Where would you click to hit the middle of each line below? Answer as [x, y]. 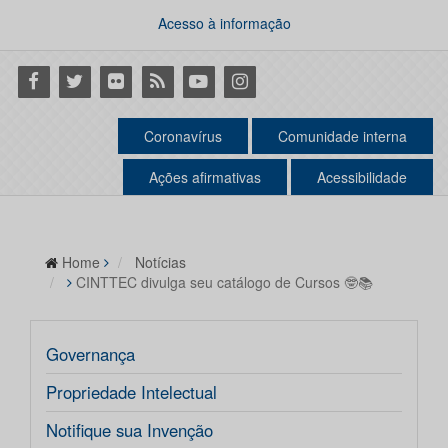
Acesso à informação [224, 23]
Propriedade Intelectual [131, 392]
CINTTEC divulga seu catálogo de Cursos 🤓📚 [224, 282]
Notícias [160, 262]
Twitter [81, 80]
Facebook [53, 80]
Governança [90, 354]
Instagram [261, 80]
